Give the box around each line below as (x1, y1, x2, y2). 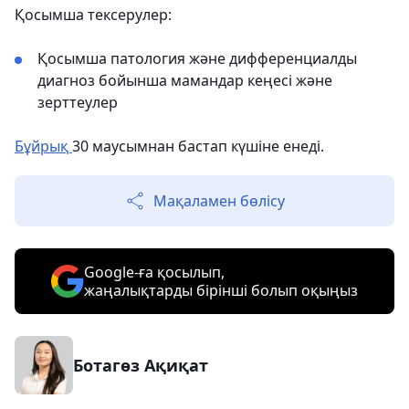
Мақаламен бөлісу (153, 191, 285, 211)
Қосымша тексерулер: (15, 5, 172, 25)
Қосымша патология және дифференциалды (37, 48, 357, 68)
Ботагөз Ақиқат (73, 354, 208, 376)
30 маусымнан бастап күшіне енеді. (72, 136, 324, 156)
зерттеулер (37, 92, 118, 112)
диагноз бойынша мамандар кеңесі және (37, 70, 332, 90)
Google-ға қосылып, (84, 262, 225, 282)
